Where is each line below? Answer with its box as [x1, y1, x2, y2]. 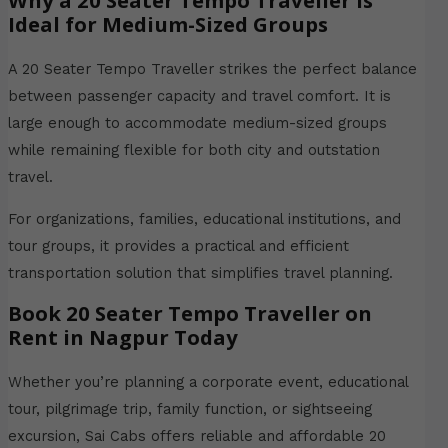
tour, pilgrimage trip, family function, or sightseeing [7, 400, 372, 419]
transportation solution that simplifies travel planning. [7, 263, 393, 282]
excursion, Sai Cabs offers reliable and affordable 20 [7, 427, 386, 446]
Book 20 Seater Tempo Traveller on [7, 299, 372, 328]
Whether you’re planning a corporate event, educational [7, 373, 408, 392]
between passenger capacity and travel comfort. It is [7, 87, 391, 106]
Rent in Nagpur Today [7, 323, 238, 352]
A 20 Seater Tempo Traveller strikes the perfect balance [7, 60, 417, 79]
